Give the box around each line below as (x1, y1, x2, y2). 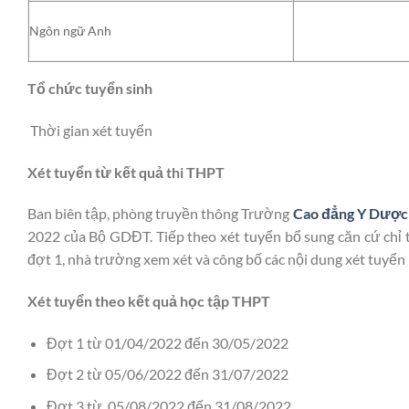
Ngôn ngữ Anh (29, 22, 111, 38)
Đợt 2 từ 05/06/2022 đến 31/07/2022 (46, 365, 288, 383)
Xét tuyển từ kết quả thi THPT (27, 163, 225, 181)
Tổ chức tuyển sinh (27, 79, 152, 97)
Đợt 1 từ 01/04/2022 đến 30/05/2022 (46, 333, 288, 351)
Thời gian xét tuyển (27, 121, 152, 139)
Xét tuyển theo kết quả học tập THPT (27, 292, 270, 310)
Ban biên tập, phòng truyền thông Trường (27, 204, 293, 223)
